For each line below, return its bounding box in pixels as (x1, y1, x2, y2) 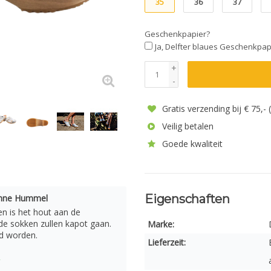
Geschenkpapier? (145, 28, 210, 39)
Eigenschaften (145, 192, 230, 206)
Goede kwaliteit (160, 138, 223, 149)
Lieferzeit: (148, 237, 186, 248)
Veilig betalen (160, 120, 214, 132)
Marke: (148, 218, 174, 230)
